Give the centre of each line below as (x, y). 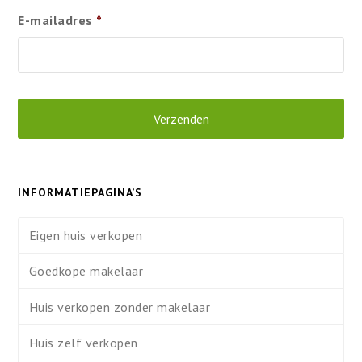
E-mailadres (55, 21)
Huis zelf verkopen (83, 342)
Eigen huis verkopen (86, 236)
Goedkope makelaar (86, 271)
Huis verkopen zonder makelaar (120, 307)
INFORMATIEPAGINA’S (80, 192)
